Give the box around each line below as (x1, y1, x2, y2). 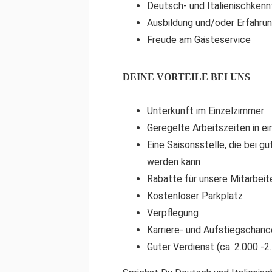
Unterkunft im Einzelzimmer (147, 105, 264, 117)
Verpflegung (147, 207, 199, 219)
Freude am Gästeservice (147, 34, 251, 46)
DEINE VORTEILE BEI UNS (123, 72, 250, 82)
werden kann (147, 156, 200, 168)
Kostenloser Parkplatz (147, 190, 243, 202)
